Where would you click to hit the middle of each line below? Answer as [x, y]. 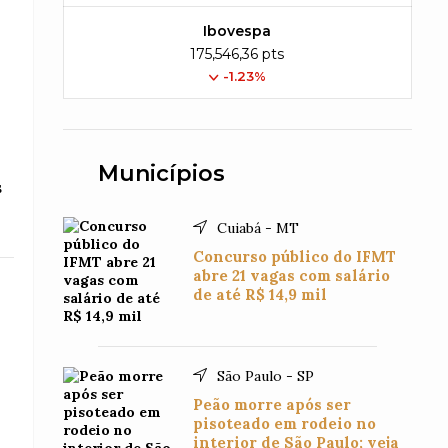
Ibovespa [237, 31]
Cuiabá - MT [258, 228]
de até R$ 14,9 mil [260, 294]
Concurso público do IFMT [295, 256]
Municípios [162, 173]
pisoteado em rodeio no [285, 423]
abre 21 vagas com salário [292, 275]
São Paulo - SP [266, 376]
